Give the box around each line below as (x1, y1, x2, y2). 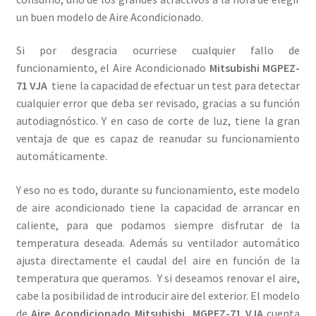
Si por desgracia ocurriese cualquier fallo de (16, 43, 300, 58)
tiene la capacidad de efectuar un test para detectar (47, 78, 300, 93)
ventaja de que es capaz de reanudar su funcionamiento (16, 131, 300, 146)
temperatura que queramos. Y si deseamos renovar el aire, (16, 270, 300, 285)
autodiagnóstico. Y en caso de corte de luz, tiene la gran (16, 114, 300, 128)
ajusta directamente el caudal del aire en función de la (16, 253, 300, 267)
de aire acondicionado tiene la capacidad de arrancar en (16, 200, 300, 214)
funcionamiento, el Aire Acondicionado (16, 61, 209, 75)
